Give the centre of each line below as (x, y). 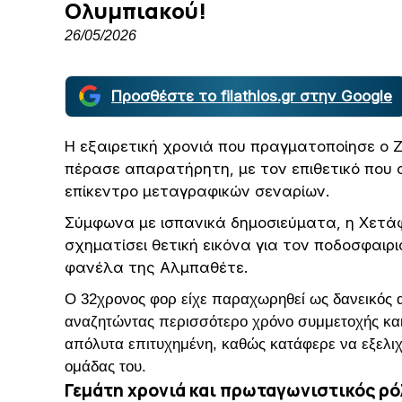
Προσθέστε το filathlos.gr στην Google (252, 96)
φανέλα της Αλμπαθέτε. (156, 267)
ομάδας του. (105, 366)
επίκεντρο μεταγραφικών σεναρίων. (197, 191)
